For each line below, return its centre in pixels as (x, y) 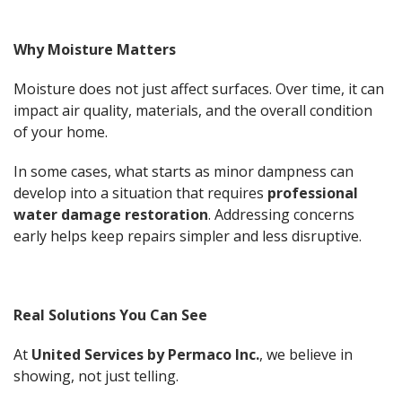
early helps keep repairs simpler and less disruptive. (188, 236)
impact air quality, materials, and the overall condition (193, 111)
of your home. (61, 132)
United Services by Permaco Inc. (145, 355)
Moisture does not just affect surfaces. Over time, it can (199, 89)
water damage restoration (111, 215)
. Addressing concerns (281, 215)
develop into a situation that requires (140, 193)
